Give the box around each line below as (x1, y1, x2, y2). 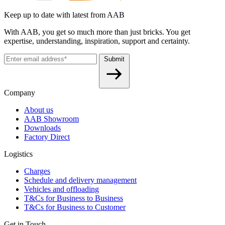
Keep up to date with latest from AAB (4, 10, 125, 19)
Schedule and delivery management (24, 175, 137, 184)
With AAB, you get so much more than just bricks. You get (4, 27, 190, 36)
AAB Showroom (24, 114, 79, 123)
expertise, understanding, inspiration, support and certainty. (4, 36, 190, 45)
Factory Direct (24, 132, 70, 141)
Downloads (24, 123, 61, 132)
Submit (104, 55, 125, 63)
